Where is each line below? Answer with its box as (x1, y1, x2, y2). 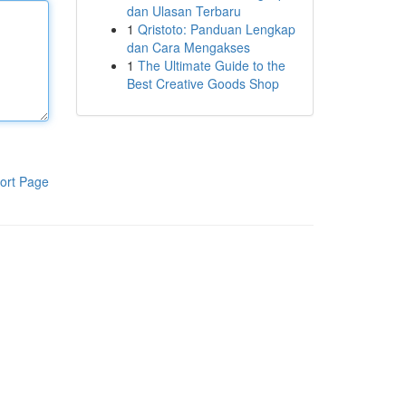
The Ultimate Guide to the (137, 56, 285, 74)
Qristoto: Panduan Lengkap (137, 20, 295, 38)
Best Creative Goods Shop (126, 74, 279, 92)
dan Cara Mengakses (126, 38, 250, 56)
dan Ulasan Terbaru (126, 2, 241, 20)
